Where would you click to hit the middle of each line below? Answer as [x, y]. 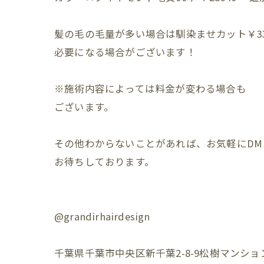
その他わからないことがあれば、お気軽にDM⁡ [159, 143]
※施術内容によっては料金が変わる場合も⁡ [150, 88]
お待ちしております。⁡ [105, 161]
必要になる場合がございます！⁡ [125, 52]
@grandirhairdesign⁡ [102, 216]
